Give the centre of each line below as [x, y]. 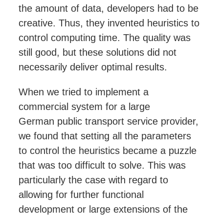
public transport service [108, 121]
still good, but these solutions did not [98, 53]
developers [131, 9]
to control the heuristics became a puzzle [108, 151]
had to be [176, 9]
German [38, 121]
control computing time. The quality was [105, 38]
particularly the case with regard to [93, 180]
